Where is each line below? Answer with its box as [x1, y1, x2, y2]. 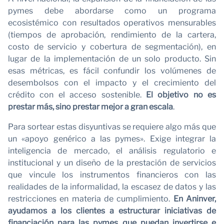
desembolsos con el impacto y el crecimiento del [8, 77, 216, 87]
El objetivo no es [145, 89, 216, 99]
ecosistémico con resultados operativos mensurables [8, 17, 216, 27]
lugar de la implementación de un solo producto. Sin [8, 53, 216, 63]
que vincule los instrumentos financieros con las [8, 169, 216, 179]
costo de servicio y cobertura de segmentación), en [8, 41, 216, 51]
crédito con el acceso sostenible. [8, 89, 146, 99]
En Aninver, [173, 193, 216, 203]
